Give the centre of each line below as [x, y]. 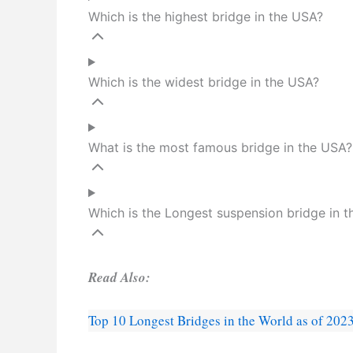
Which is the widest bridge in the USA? [204, 82]
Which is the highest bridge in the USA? [206, 17]
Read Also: [119, 278]
